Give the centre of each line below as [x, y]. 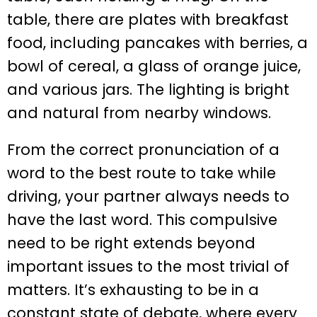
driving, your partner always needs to [148, 197]
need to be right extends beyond [131, 243]
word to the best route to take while [142, 173]
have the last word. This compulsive [142, 220]
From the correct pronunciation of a [143, 150]
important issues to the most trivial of [148, 267]
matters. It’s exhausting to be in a [133, 290]
